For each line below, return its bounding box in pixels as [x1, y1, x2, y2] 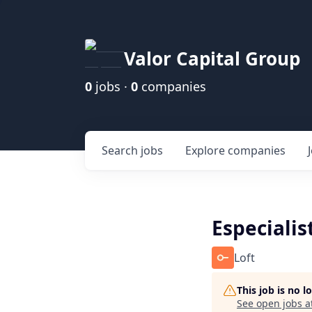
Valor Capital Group [124, 46, 300, 71]
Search [102, 143, 141, 158]
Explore [185, 143, 228, 158]
